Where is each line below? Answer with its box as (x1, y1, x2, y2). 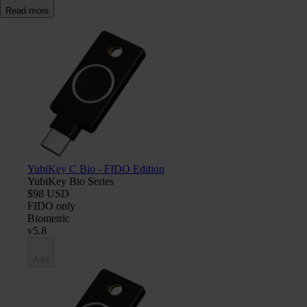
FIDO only (27, 199, 75, 212)
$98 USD (27, 187, 69, 199)
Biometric (27, 212, 70, 224)
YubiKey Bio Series (27, 175, 114, 187)
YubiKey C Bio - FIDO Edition (27, 162, 164, 175)
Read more (5, 5, 49, 16)
